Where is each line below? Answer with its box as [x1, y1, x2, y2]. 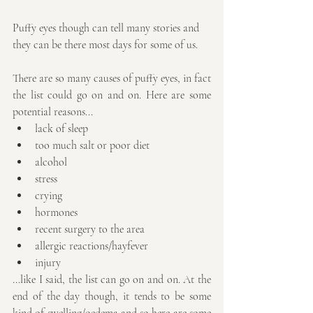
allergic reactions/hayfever [35, 239, 148, 254]
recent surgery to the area [35, 222, 145, 237]
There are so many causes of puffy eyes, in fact [13, 71, 211, 86]
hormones [35, 205, 78, 220]
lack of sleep [35, 122, 88, 136]
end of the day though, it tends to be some [13, 289, 211, 304]
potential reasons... [13, 105, 93, 119]
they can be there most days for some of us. [13, 38, 198, 52]
